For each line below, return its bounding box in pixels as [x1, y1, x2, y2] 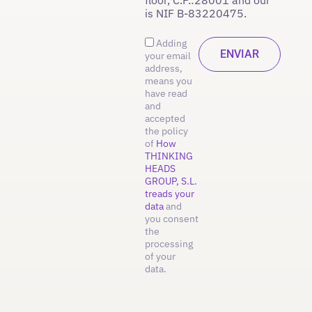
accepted [145, 111, 186, 125]
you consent [145, 212, 199, 225]
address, [145, 61, 183, 75]
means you [145, 74, 193, 87]
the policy [145, 124, 189, 137]
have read [145, 86, 188, 100]
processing [145, 237, 194, 250]
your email [145, 49, 192, 62]
